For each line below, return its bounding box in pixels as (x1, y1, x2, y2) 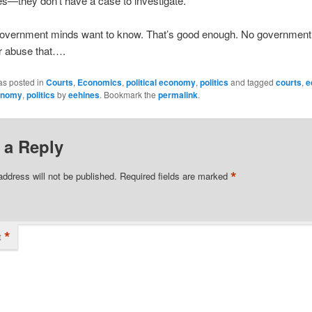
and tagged (228, 76, 276, 88)
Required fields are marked (119, 169, 231, 182)
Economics (77, 76, 122, 89)
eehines (68, 88, 100, 102)
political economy (125, 76, 196, 89)
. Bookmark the (99, 88, 158, 101)
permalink (157, 88, 198, 102)
